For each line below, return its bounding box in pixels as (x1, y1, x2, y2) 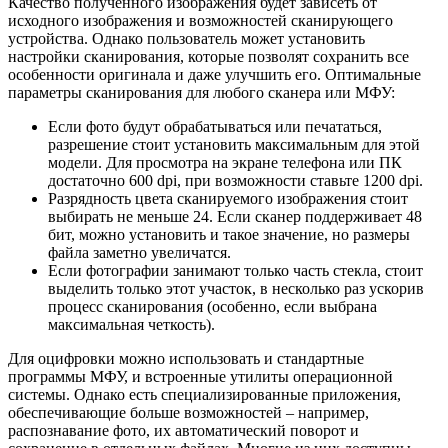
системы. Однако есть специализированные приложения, (8, 385, 401, 403)
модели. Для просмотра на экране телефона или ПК (48, 153, 402, 171)
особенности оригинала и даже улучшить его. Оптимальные (8, 65, 421, 83)
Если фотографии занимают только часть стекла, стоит (48, 261, 423, 279)
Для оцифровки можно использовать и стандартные (8, 349, 364, 367)
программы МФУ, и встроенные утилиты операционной (8, 367, 393, 385)
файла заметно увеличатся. (48, 243, 231, 261)
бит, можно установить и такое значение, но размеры (48, 225, 410, 243)
